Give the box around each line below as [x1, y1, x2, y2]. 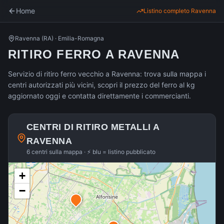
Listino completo [143, 7, 191, 14]
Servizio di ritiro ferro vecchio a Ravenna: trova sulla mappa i [8, 69, 206, 78]
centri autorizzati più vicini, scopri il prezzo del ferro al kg [8, 80, 195, 89]
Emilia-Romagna [58, 34, 104, 42]
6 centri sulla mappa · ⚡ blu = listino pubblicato [26, 148, 155, 155]
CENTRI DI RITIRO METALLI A [26, 122, 159, 132]
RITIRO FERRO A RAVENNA [8, 47, 180, 61]
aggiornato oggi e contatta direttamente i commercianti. [8, 91, 191, 100]
